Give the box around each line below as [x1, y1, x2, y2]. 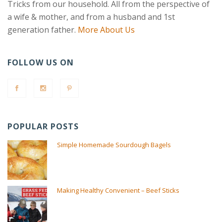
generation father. [7, 24, 78, 35]
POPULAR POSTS [7, 120, 79, 132]
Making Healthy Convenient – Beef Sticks [57, 185, 179, 195]
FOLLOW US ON [7, 56, 74, 68]
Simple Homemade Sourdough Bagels [57, 140, 171, 149]
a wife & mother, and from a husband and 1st [7, 11, 175, 22]
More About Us [78, 24, 135, 35]
